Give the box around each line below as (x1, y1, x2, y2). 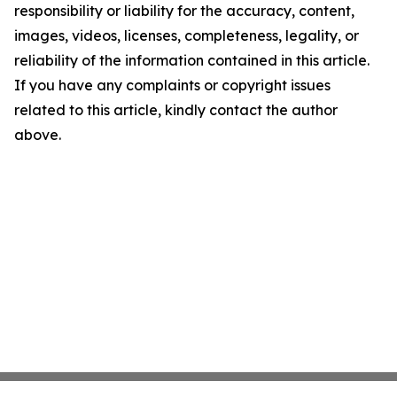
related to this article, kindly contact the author (14, 100, 338, 119)
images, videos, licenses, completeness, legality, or (14, 26, 359, 44)
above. (14, 125, 61, 144)
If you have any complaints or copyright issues (14, 75, 331, 94)
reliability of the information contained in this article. (14, 51, 370, 69)
